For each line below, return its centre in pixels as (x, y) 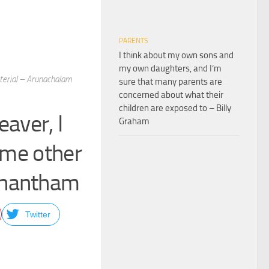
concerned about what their (171, 95)
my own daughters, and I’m (170, 68)
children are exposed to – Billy (175, 108)
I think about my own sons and (176, 55)
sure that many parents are (171, 81)
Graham (134, 121)
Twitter (38, 214)
